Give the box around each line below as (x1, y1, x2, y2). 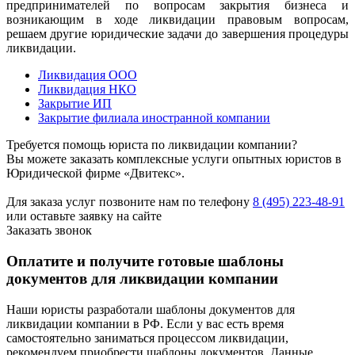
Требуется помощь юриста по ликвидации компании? (6, 138, 297, 152)
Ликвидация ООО (38, 68, 137, 82)
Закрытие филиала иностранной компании (38, 111, 270, 125)
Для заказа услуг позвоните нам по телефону (6, 195, 253, 209)
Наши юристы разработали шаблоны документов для (6, 302, 295, 316)
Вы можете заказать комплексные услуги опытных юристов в (6, 152, 342, 166)
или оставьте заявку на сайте (6, 209, 162, 223)
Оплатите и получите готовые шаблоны (6, 252, 284, 269)
